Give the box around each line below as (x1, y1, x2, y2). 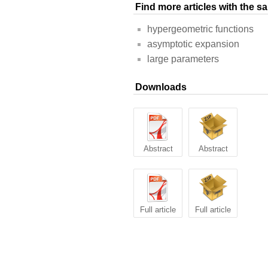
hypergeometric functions (147, 24, 254, 35)
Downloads (135, 82, 187, 93)
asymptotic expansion (147, 39, 239, 50)
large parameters (147, 54, 219, 65)
